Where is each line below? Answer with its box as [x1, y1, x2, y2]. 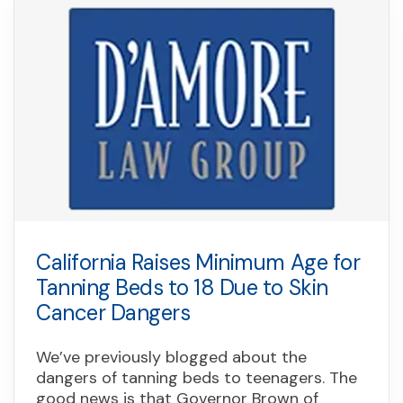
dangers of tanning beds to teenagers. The [36, 366, 357, 389]
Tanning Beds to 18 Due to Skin [36, 273, 328, 301]
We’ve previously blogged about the [36, 345, 307, 368]
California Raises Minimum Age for [36, 247, 361, 276]
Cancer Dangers [36, 298, 191, 327]
